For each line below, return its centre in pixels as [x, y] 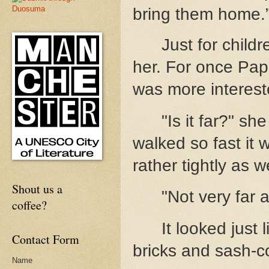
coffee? [29, 205]
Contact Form [46, 239]
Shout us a [37, 189]
